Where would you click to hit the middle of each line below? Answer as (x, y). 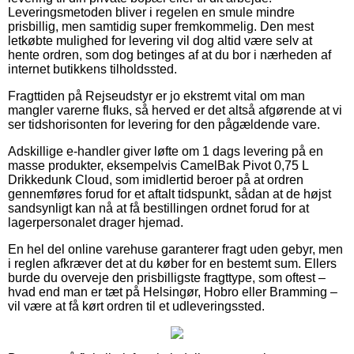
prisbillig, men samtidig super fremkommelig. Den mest (161, 26)
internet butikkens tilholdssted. (92, 69)
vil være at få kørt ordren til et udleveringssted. (136, 306)
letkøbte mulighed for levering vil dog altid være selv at (160, 40)
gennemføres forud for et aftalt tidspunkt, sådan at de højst (169, 194)
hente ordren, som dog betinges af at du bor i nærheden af (169, 55)
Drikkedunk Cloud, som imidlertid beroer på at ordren (156, 179)
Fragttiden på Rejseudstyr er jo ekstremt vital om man (156, 96)
